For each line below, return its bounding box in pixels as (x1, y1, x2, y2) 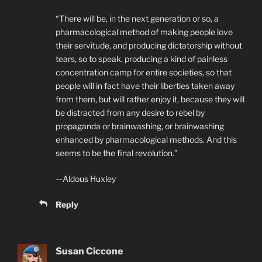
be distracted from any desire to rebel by (56, 108, 205, 118)
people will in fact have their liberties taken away (56, 81, 235, 91)
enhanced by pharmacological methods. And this (56, 135, 237, 145)
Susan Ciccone (56, 246, 123, 257)
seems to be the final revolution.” (56, 148, 178, 158)
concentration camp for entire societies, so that (56, 67, 232, 78)
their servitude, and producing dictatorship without (56, 40, 242, 51)
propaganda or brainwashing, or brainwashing (56, 121, 224, 132)
